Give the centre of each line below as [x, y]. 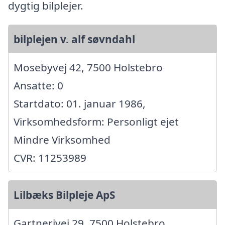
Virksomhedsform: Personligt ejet [96, 122]
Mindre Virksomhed [62, 140]
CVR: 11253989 [50, 158]
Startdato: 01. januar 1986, [80, 104]
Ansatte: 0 [38, 86]
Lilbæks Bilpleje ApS [64, 195]
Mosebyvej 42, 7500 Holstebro [88, 68]
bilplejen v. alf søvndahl [74, 39]
